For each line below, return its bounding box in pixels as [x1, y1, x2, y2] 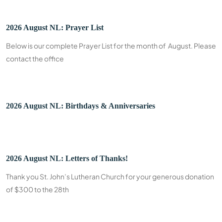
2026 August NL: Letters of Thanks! [6, 154, 128, 163]
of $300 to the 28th [6, 185, 69, 194]
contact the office [6, 54, 64, 63]
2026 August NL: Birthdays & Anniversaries [6, 102, 155, 110]
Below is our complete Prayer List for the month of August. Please [6, 41, 216, 50]
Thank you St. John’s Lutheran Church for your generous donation [6, 172, 214, 181]
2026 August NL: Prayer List [6, 23, 104, 32]
